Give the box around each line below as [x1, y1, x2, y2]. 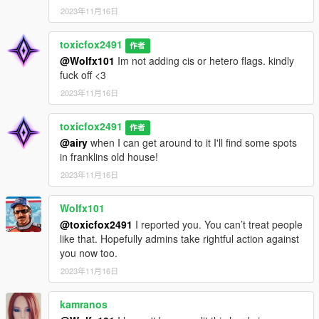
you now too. [60, 246, 117, 261]
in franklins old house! [60, 150, 158, 164]
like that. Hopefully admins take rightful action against [60, 231, 299, 246]
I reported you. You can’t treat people [132, 217, 303, 232]
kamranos [60, 297, 108, 312]
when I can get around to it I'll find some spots [88, 135, 297, 150]
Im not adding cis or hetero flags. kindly [115, 53, 294, 68]
